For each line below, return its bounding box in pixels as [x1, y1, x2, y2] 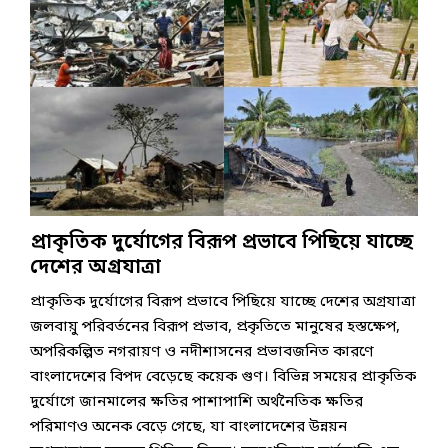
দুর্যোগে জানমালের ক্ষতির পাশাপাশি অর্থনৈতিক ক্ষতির [30, 392, 363, 413]
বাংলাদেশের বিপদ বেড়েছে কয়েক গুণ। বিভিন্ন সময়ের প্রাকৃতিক [30, 367, 416, 388]
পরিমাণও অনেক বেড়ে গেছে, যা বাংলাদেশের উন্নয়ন [30, 417, 347, 438]
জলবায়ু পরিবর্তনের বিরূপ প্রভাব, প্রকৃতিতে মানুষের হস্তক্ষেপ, [30, 317, 400, 338]
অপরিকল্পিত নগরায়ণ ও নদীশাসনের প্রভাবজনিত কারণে [30, 342, 374, 363]
